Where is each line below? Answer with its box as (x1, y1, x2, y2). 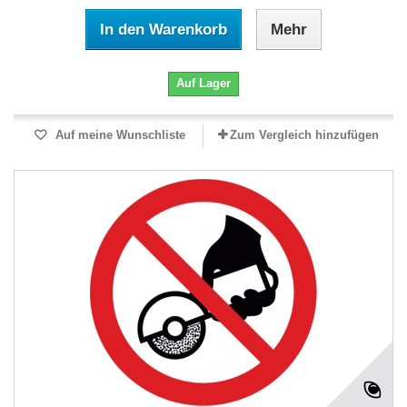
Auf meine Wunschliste (51, 128, 185, 142)
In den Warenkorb (100, 21, 227, 38)
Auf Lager (176, 76, 231, 90)
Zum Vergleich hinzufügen (230, 128, 379, 142)
